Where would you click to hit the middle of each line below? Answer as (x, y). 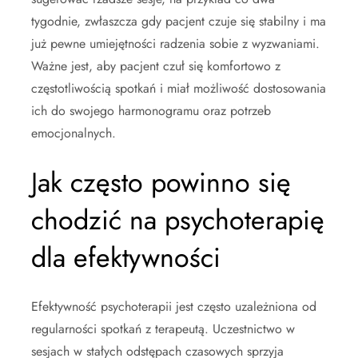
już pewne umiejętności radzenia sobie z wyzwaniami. (175, 44)
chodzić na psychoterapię (178, 220)
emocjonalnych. (74, 133)
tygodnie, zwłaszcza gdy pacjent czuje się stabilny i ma (179, 21)
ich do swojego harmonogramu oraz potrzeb (151, 111)
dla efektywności (126, 258)
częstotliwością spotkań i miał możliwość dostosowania (179, 88)
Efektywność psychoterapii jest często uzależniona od (174, 306)
